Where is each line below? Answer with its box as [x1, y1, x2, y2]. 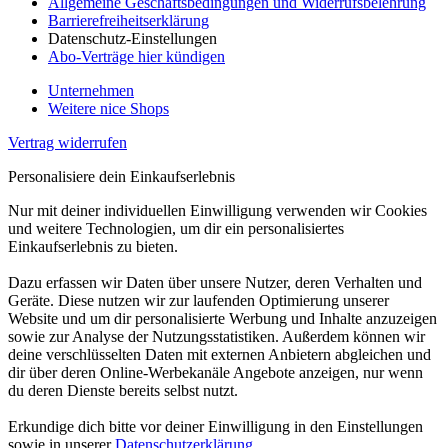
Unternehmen [48, 81, 134, 99]
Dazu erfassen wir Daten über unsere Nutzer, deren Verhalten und [8, 273, 422, 291]
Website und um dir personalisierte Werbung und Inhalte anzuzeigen [8, 309, 437, 327]
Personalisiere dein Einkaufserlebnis [8, 167, 235, 185]
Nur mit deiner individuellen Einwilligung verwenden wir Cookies [8, 201, 427, 219]
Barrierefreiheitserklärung [48, 11, 209, 29]
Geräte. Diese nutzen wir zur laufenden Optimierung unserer [8, 291, 389, 309]
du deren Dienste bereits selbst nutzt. [8, 381, 238, 399]
